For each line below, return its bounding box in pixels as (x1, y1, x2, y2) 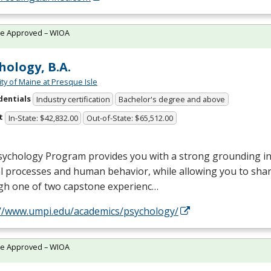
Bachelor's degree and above (119, 94, 226, 105)
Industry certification (36, 94, 110, 105)
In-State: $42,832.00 (8, 112, 78, 123)
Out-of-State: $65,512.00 (87, 112, 174, 123)
